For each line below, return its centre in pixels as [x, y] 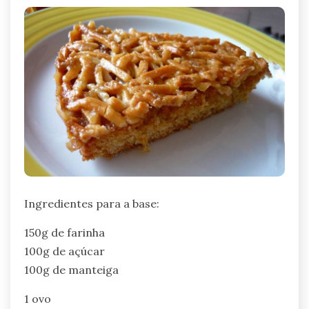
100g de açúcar [64, 251]
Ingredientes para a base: [92, 204]
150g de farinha [64, 233]
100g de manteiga [71, 270]
